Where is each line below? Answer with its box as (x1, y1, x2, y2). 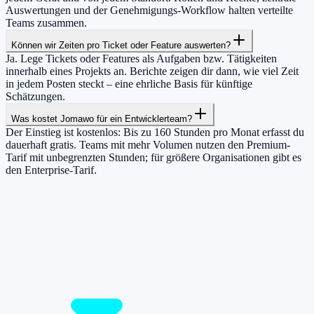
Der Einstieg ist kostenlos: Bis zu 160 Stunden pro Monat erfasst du (6, 125, 304, 138)
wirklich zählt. (6, 209, 105, 228)
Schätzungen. (6, 90, 65, 102)
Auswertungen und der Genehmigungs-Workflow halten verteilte (6, 4, 293, 16)
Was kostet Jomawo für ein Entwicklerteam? (11, 113, 192, 124)
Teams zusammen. (6, 16, 87, 29)
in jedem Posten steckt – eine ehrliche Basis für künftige (6, 77, 252, 90)
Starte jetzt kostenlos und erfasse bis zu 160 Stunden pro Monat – (6, 242, 294, 254)
